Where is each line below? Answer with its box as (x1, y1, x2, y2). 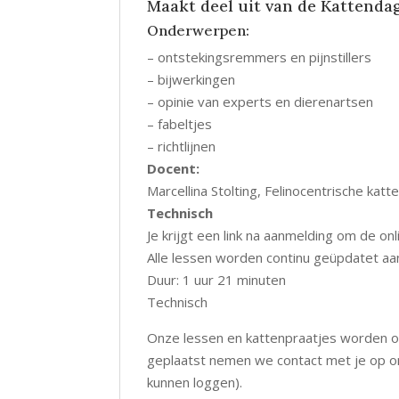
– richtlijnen (147, 137, 216, 156)
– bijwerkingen (147, 70, 236, 89)
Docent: (147, 159, 200, 178)
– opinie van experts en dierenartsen (147, 93, 374, 111)
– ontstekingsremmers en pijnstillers (147, 48, 372, 67)
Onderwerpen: (147, 21, 250, 40)
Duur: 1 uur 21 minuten (147, 271, 287, 289)
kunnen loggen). (147, 373, 243, 392)
